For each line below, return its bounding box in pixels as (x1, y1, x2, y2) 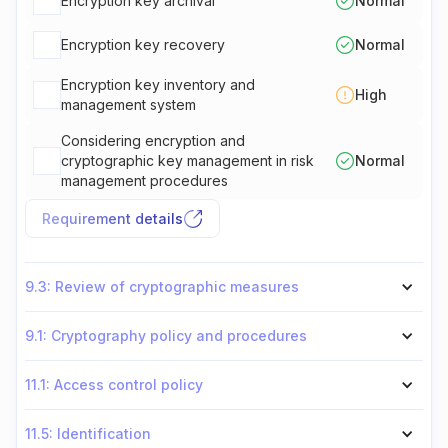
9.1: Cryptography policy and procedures (25, 327, 307, 344)
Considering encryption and (61, 132, 245, 149)
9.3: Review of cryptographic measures (25, 278, 299, 295)
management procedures (61, 172, 228, 189)
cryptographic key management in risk (61, 152, 314, 169)
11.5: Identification (25, 425, 151, 442)
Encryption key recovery (61, 36, 225, 53)
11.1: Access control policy (25, 376, 203, 393)
